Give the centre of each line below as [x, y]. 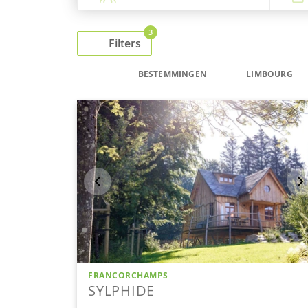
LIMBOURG [269, 74]
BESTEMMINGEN [172, 74]
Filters [125, 43]
